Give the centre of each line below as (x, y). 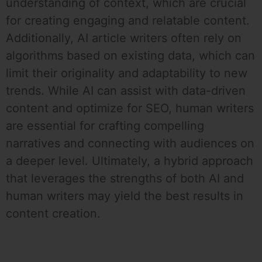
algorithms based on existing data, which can (130, 56)
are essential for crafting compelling (105, 126)
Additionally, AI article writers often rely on (124, 38)
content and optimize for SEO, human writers (130, 108)
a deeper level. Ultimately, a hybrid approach (130, 161)
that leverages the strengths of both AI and (125, 179)
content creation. (53, 214)
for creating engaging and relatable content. (128, 21)
